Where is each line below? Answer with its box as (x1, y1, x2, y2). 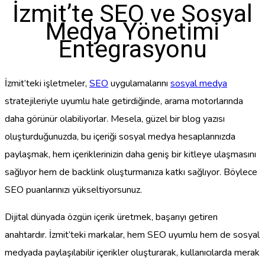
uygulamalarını (108, 76, 170, 90)
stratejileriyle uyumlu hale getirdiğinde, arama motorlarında (5, 94, 243, 108)
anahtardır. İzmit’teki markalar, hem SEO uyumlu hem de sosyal (5, 228, 260, 241)
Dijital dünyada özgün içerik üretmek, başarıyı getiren (5, 210, 218, 224)
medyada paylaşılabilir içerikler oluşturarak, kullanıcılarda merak (5, 245, 260, 259)
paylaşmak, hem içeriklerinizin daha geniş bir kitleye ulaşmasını (5, 147, 256, 161)
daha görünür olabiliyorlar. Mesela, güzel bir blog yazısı (5, 112, 225, 125)
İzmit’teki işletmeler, (5, 76, 89, 90)
